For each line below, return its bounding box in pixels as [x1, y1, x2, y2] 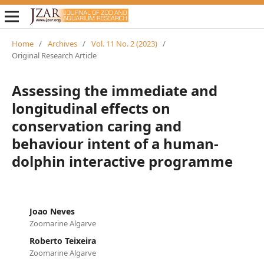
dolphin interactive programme [11, 151, 233, 171]
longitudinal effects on [11, 98, 170, 118]
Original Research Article [11, 49, 97, 61]
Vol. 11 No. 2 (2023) [91, 38, 157, 49]
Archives [47, 38, 77, 49]
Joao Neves [29, 205, 75, 217]
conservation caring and [11, 115, 181, 136]
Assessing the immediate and [11, 80, 217, 100]
